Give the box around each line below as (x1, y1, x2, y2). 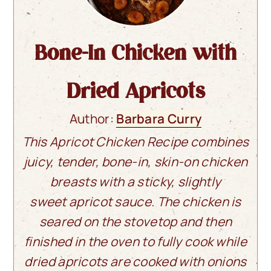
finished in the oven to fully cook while (24, 232, 247, 250)
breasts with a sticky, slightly (50, 172, 221, 190)
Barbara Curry (116, 109, 202, 127)
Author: (69, 109, 117, 127)
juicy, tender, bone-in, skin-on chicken (23, 152, 248, 170)
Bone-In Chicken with (34, 38, 237, 65)
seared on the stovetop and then (39, 212, 232, 230)
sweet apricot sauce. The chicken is (30, 192, 241, 210)
